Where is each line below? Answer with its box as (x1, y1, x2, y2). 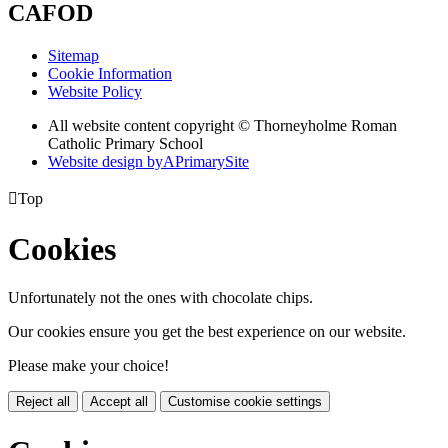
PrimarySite (175, 153, 249, 171)
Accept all (90, 394, 148, 410)
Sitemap (48, 47, 99, 65)
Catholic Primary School (48, 135, 203, 153)
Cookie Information (48, 65, 172, 83)
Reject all (16, 394, 70, 410)
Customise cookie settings (168, 394, 322, 410)
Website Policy (48, 83, 142, 101)
